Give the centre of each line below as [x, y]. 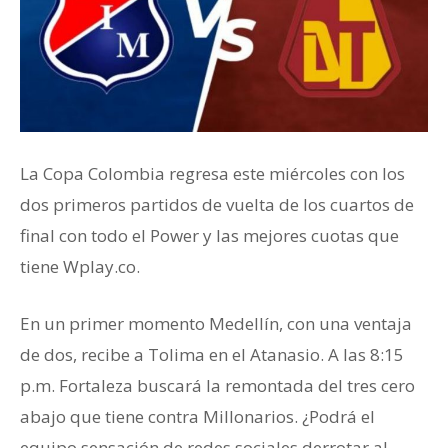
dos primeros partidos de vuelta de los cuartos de [217, 204]
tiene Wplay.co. [80, 266]
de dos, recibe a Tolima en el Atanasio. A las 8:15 [212, 354]
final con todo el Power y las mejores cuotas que [209, 235]
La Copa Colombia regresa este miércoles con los [212, 173]
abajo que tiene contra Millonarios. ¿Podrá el [197, 416]
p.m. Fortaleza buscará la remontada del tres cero [217, 385]
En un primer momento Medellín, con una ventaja [216, 323]
